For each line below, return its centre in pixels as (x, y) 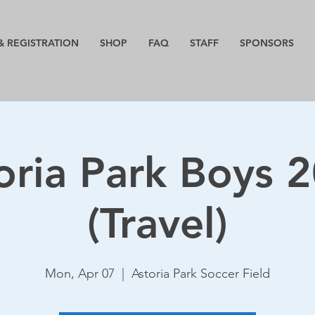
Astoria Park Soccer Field (201, 274)
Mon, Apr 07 (80, 274)
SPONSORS (267, 43)
